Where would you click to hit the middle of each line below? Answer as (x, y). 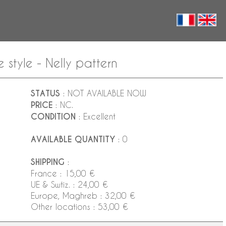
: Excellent (96, 116)
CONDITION (53, 117)
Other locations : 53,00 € (79, 206)
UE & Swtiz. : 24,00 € (69, 184)
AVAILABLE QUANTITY (73, 139)
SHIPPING (48, 162)
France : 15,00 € (63, 173)
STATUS (45, 93)
